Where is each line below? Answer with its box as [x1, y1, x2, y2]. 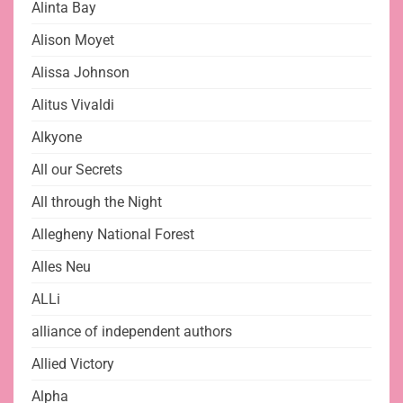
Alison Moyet [31, 31, 114, 49]
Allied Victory [31, 355, 114, 373]
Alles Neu [31, 258, 91, 276]
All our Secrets [31, 161, 122, 179]
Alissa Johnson [31, 64, 130, 82]
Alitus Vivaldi [31, 96, 114, 114]
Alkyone [31, 129, 82, 147]
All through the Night [31, 193, 162, 211]
